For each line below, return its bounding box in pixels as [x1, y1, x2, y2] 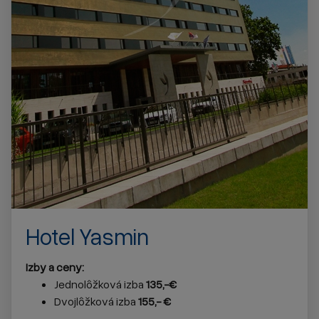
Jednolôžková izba [54, 276, 146, 291]
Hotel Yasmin [26, 221, 149, 250]
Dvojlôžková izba [54, 293, 138, 308]
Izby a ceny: [26, 259, 84, 274]
